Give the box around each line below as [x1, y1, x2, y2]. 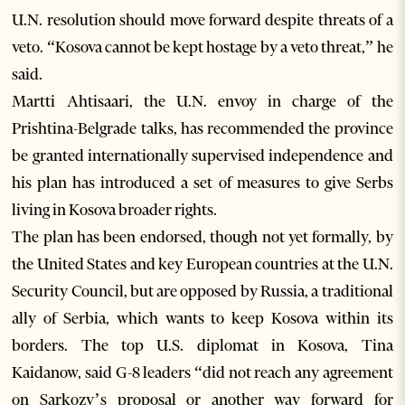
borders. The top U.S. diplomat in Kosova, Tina [12, 335, 393, 356]
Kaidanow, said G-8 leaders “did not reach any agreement [12, 363, 393, 383]
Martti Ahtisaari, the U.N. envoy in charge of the [12, 91, 393, 112]
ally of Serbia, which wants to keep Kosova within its [12, 308, 393, 329]
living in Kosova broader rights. [12, 200, 218, 221]
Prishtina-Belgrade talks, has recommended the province [12, 118, 393, 139]
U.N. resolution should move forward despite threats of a [12, 10, 393, 31]
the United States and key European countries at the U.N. [12, 254, 393, 275]
